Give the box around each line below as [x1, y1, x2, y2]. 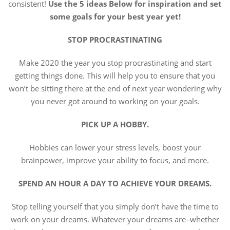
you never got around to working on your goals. [30, 96, 200, 106]
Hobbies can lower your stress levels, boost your [29, 142, 201, 152]
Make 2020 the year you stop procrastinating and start [18, 57, 212, 68]
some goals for [49, 11, 105, 22]
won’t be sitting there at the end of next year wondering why [8, 83, 222, 93]
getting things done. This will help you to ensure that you [15, 70, 215, 81]
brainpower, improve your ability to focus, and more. [21, 155, 209, 165]
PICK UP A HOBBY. [81, 119, 149, 129]
